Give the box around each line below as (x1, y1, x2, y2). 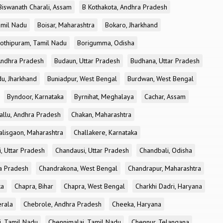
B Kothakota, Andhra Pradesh (82, 2, 167, 11)
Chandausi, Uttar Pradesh (55, 146, 129, 155)
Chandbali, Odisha (139, 146, 192, 155)
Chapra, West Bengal (64, 182, 125, 191)
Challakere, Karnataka (74, 128, 137, 137)
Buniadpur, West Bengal (47, 74, 117, 83)
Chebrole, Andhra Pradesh (23, 200, 102, 209)
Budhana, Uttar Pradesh (130, 56, 200, 65)
